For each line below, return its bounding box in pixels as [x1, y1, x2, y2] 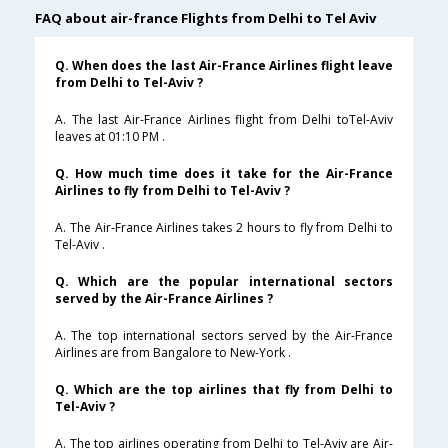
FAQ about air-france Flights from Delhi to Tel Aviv [35, 9, 376, 28]
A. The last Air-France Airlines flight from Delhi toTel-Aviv [55, 111, 393, 129]
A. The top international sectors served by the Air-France [55, 327, 393, 345]
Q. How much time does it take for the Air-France [55, 165, 393, 183]
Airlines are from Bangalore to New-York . [55, 344, 291, 362]
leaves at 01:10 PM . [55, 128, 165, 146]
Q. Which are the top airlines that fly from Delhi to [55, 381, 393, 399]
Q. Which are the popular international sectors [55, 273, 393, 291]
